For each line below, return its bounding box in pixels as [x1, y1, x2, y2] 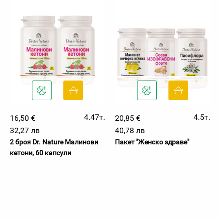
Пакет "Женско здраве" [115, 138, 189, 146]
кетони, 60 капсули [10, 149, 71, 157]
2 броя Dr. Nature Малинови [10, 138, 98, 146]
